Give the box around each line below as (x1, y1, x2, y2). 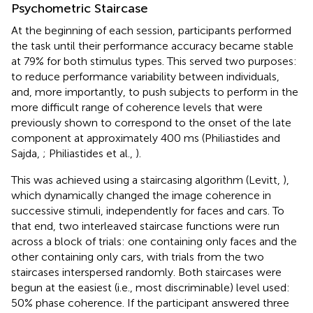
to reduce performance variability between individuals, (11, 69, 279, 83)
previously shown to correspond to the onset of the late (11, 115, 291, 129)
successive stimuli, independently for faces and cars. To (11, 203, 284, 217)
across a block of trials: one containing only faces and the (11, 234, 297, 248)
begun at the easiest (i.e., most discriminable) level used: (11, 280, 290, 294)
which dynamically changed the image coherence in (11, 188, 271, 202)
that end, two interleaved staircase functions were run (11, 219, 279, 233)
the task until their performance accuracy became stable (11, 38, 293, 52)
